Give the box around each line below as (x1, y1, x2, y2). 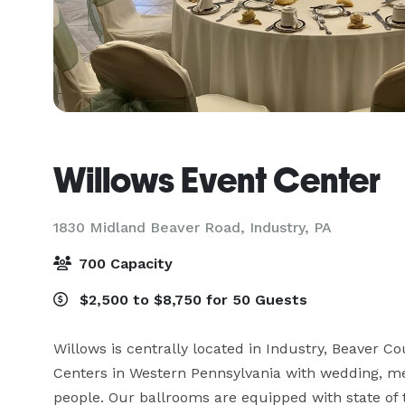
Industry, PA (250, 219, 332, 236)
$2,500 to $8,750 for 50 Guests (75, 291, 307, 308)
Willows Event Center (53, 159, 381, 201)
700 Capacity (75, 255, 173, 272)
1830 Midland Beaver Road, (53, 219, 250, 236)
